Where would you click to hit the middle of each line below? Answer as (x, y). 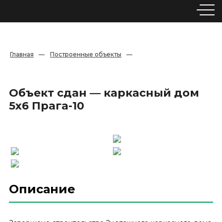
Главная (22, 54)
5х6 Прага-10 (47, 106)
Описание (42, 189)
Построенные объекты (86, 54)
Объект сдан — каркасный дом (104, 93)
